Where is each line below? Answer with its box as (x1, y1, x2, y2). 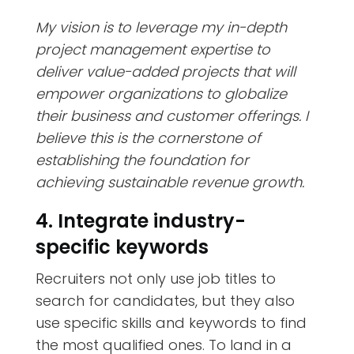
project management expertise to (35, 39, 270, 59)
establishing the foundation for (35, 149, 249, 170)
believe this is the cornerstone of (35, 127, 261, 148)
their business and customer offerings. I (35, 105, 308, 126)
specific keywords (35, 233, 209, 260)
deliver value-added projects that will (35, 61, 296, 81)
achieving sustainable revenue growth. (35, 171, 304, 192)
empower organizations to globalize (35, 83, 287, 104)
